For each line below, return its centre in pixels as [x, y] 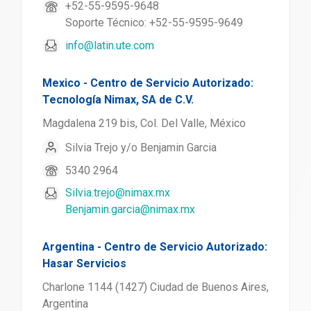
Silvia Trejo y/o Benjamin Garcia [141, 147]
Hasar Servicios [84, 263]
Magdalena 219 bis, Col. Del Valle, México [144, 123]
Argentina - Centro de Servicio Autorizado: [155, 247]
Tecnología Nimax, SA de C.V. [118, 100]
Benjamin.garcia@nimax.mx [130, 209]
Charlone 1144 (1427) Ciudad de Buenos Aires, [155, 287]
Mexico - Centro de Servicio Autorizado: [148, 83]
